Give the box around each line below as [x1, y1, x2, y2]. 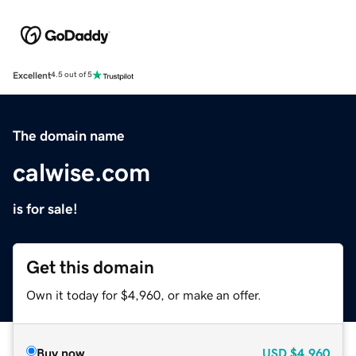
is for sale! [13, 201, 78, 216]
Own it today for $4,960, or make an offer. [26, 288, 261, 301]
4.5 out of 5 [51, 71, 92, 79]
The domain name [13, 128, 125, 143]
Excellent [13, 70, 51, 80]
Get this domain [26, 257, 154, 277]
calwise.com [13, 159, 150, 185]
